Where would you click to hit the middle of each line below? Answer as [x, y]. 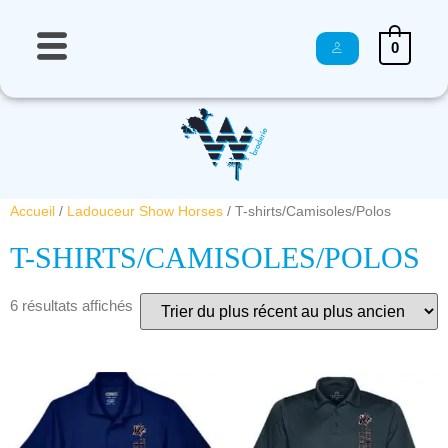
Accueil [32, 211]
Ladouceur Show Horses [145, 211]
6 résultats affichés [71, 306]
